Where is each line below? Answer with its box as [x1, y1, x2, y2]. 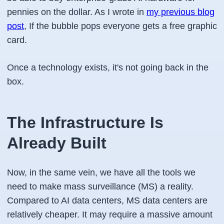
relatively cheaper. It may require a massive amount [7, 209, 212, 219]
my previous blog [146, 7, 214, 17]
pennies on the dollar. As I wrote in [7, 7, 146, 17]
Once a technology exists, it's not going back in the [7, 62, 208, 72]
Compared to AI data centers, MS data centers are [7, 195, 207, 205]
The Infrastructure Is [7, 113, 163, 131]
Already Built [7, 134, 106, 152]
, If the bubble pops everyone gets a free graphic [24, 21, 217, 31]
